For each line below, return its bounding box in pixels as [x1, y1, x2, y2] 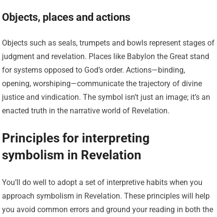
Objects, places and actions [2, 11, 131, 24]
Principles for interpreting [2, 131, 150, 146]
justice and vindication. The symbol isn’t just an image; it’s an [2, 93, 211, 102]
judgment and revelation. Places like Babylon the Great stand [2, 52, 210, 62]
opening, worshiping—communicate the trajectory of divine [2, 79, 202, 89]
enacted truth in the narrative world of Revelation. [2, 106, 170, 116]
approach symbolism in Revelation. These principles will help [2, 191, 210, 201]
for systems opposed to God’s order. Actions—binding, [2, 65, 186, 75]
